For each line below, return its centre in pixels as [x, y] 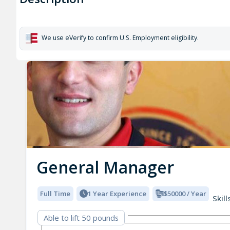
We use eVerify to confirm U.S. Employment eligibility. [119, 38]
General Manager [105, 167]
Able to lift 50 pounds [81, 218]
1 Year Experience [117, 194]
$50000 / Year [185, 194]
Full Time [55, 194]
